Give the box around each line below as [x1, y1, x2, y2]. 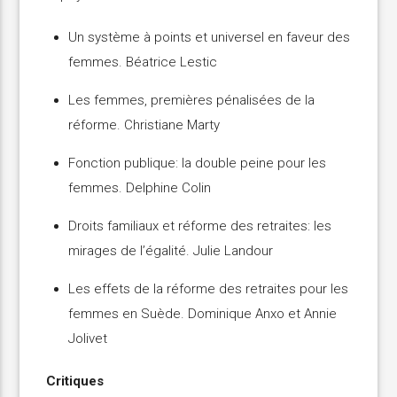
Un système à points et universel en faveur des [68, 29, 351, 46]
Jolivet [68, 331, 108, 347]
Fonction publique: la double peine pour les [68, 155, 327, 172]
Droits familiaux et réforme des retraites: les [68, 218, 332, 235]
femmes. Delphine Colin [68, 180, 212, 197]
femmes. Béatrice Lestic [68, 54, 218, 71]
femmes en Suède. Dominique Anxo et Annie [68, 306, 338, 323]
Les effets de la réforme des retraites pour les [68, 281, 349, 298]
